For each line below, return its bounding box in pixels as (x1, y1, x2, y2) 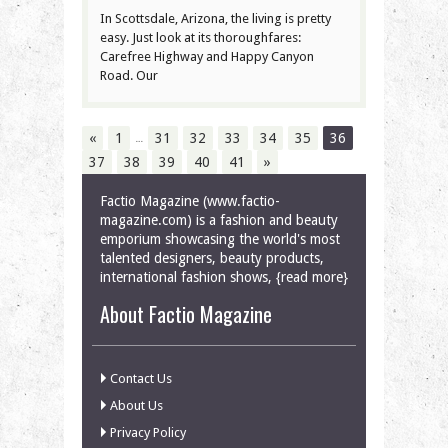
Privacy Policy (110, 424, 186, 440)
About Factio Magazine (100, 298, 272, 329)
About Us (110, 397, 163, 413)
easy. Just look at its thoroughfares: (100, 29, 301, 45)
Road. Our (100, 67, 158, 83)
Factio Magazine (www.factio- (100, 192, 280, 209)
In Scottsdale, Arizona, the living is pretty (100, 10, 331, 26)
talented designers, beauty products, (100, 249, 324, 266)
